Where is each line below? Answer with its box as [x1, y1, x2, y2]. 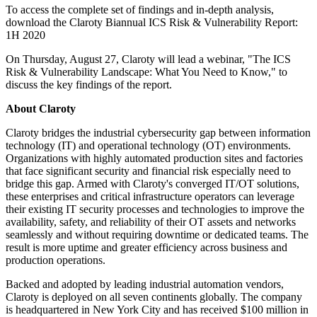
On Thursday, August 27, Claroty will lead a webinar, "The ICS [6, 53, 291, 66]
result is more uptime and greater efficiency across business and [6, 241, 287, 254]
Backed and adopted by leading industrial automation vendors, [6, 278, 284, 291]
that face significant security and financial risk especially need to [6, 165, 291, 178]
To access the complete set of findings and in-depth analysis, [6, 4, 274, 16]
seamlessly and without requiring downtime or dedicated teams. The [6, 229, 309, 241]
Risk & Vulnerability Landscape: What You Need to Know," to [6, 66, 287, 79]
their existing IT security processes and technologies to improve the [6, 203, 304, 216]
